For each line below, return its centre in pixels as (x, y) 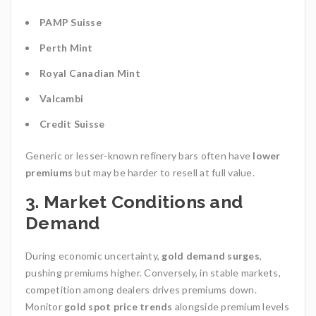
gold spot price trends (119, 307)
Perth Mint (66, 48)
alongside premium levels (231, 307)
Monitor (45, 307)
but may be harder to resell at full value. (164, 173)
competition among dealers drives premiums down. (141, 290)
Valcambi (61, 99)
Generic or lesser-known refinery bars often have (139, 156)
